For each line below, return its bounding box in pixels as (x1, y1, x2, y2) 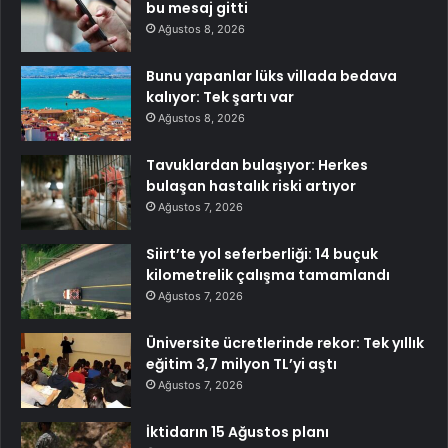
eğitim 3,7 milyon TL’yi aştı (146, 354, 337, 375)
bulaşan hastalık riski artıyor (146, 176, 356, 197)
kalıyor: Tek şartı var (146, 87, 294, 108)
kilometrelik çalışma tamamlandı (146, 265, 390, 286)
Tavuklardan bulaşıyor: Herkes (146, 155, 368, 176)
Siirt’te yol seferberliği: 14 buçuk (146, 244, 378, 265)
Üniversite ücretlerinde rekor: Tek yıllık (146, 333, 424, 354)
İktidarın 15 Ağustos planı (146, 422, 329, 443)
